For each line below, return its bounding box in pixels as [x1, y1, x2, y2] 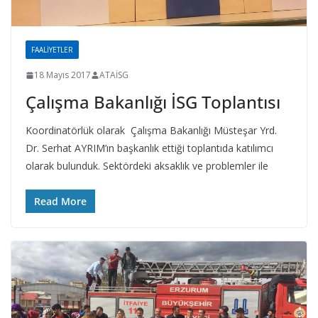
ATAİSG [99, 69, 128, 82]
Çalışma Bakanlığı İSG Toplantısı [26, 90, 280, 114]
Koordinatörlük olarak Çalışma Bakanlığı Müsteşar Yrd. [26, 124, 277, 138]
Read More [34, 194, 87, 209]
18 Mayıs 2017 [34, 69, 91, 82]
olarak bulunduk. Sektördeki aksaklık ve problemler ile [26, 159, 268, 173]
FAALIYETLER [31, 45, 73, 55]
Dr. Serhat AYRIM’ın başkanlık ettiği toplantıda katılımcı [26, 141, 273, 155]
